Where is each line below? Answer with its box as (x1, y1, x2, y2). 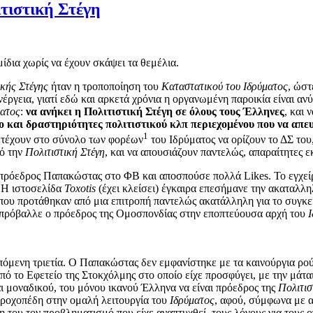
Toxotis (64, 182, 96, 195)
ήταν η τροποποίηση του (48, 80, 161, 92)
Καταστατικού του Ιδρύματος (161, 80, 288, 92)
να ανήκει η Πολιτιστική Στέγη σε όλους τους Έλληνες (26, 105, 284, 117)
